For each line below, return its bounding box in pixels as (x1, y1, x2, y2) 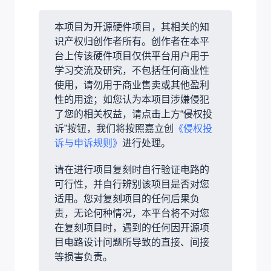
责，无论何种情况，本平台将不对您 (54, 207, 209, 218)
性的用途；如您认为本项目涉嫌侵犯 (54, 94, 209, 105)
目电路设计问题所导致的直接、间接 (54, 237, 209, 247)
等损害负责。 (54, 251, 113, 262)
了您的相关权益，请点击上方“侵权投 (54, 108, 212, 119)
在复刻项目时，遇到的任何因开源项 (54, 222, 209, 233)
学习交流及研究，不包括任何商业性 (54, 65, 209, 76)
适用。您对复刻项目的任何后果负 (54, 193, 200, 204)
